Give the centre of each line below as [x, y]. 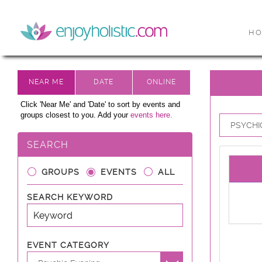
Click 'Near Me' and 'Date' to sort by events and [100, 104]
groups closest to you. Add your [75, 115]
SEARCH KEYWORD [70, 197]
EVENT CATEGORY [68, 245]
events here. [151, 115]
